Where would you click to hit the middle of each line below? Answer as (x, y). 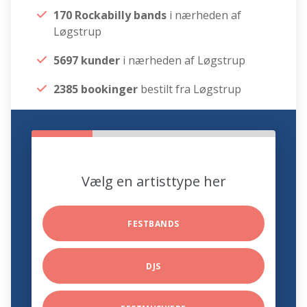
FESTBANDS (153, 224)
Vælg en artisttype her (153, 182)
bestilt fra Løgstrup (190, 89)
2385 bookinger (96, 89)
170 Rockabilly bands (112, 15)
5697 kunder (87, 61)
